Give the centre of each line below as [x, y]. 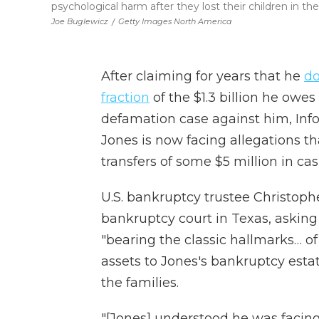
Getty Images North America [175, 21]
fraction [125, 98]
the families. [140, 283]
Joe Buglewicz [80, 21]
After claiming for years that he [203, 76]
